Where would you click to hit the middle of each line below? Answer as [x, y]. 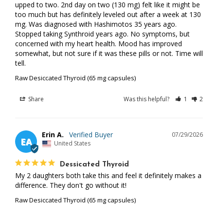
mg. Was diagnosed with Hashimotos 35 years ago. [96, 24]
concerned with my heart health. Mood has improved [99, 44]
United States [72, 144]
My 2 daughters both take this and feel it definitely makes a [108, 175]
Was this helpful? [147, 99]
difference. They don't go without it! [71, 185]
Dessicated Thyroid [94, 164]
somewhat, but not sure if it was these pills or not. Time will [109, 54]
